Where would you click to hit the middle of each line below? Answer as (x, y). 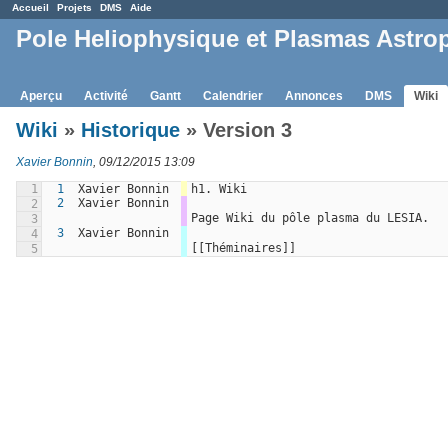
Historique (130, 129)
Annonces (314, 95)
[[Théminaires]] (243, 247)
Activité (106, 95)
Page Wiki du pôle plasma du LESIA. (310, 217)
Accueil (30, 7)
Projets (74, 7)
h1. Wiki (219, 188)
